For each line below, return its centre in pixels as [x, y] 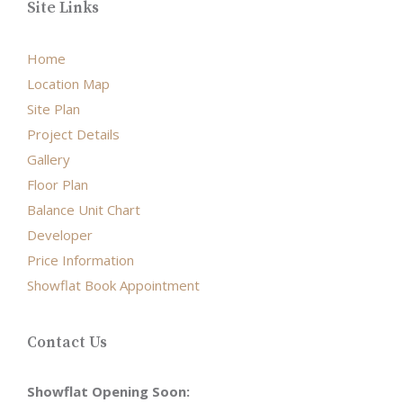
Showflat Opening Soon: [108, 391]
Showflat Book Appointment [113, 285]
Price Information [81, 260]
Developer [60, 235]
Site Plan [54, 109]
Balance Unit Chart [84, 210]
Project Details [73, 134]
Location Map [68, 84]
